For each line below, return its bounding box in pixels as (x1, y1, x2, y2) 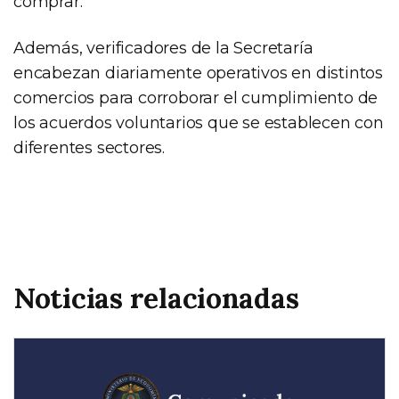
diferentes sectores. (13, 137, 166, 158)
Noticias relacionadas (13, 279, 299, 316)
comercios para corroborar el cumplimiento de (13, 87, 379, 108)
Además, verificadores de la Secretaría (13, 37, 313, 58)
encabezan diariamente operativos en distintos (13, 62, 383, 83)
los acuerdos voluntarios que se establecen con (13, 112, 384, 133)
